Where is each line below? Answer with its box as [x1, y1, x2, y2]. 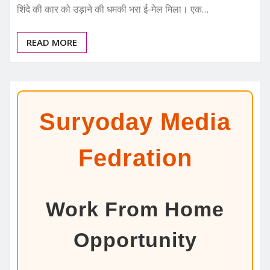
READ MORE [27, 36, 77, 48]
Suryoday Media [39, 108, 231, 135]
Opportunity [73, 228, 197, 251]
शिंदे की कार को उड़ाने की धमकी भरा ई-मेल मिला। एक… [17, 2, 209, 16]
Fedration [78, 144, 192, 171]
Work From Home [46, 197, 224, 221]
